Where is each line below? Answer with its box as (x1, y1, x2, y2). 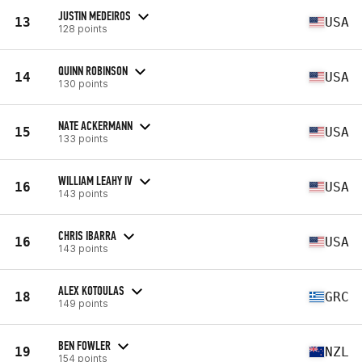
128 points (58, 22, 107, 35)
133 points (58, 132, 108, 145)
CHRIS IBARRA (58, 227, 116, 243)
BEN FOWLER (58, 337, 111, 353)
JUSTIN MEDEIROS (58, 7, 131, 23)
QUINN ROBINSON (58, 62, 128, 78)
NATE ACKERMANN (58, 117, 133, 133)
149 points (58, 297, 108, 309)
